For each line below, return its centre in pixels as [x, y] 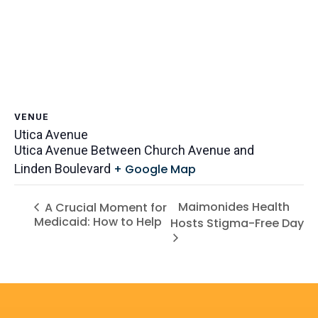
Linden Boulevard [62, 169]
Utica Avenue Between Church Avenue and [134, 150]
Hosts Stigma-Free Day [237, 223]
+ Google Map [155, 170]
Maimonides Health [234, 207]
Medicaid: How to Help [98, 222]
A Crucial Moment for [104, 207]
